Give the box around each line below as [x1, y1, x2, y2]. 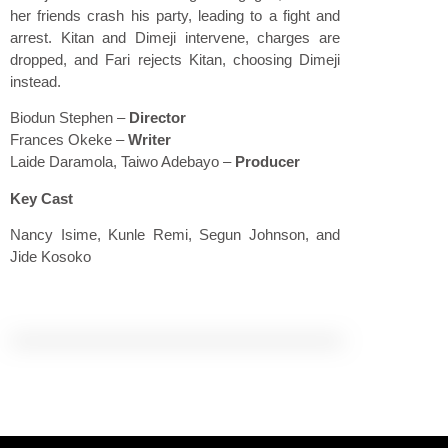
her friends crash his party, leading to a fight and [10, 6, 340, 24]
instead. [10, 72, 61, 90]
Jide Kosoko [10, 248, 91, 266]
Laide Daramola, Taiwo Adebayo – [10, 153, 235, 171]
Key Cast [10, 189, 73, 207]
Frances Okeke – [10, 131, 128, 149]
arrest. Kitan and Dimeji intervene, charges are [10, 28, 340, 46]
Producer [235, 153, 300, 171]
